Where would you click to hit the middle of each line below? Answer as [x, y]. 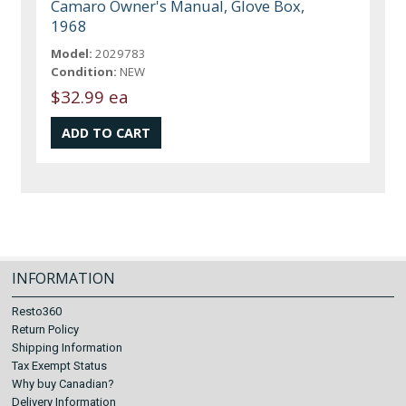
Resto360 [37, 311]
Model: [72, 54]
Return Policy [46, 329]
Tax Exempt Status [60, 366]
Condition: [84, 72]
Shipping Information [68, 348]
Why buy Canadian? [63, 384]
